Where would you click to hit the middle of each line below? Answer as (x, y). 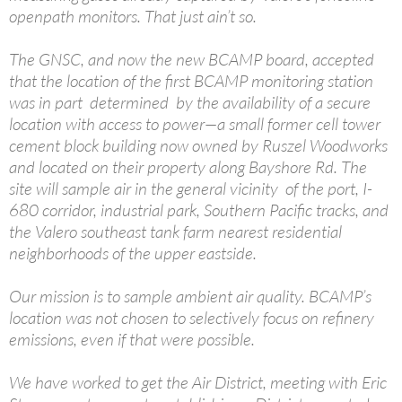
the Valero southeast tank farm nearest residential (175, 231)
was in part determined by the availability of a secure (190, 102)
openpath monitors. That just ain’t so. (133, 16)
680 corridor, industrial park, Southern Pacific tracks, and (199, 210)
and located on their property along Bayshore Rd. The (188, 166)
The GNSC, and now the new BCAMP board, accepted (192, 59)
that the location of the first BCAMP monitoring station (191, 80)
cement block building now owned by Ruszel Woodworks (198, 145)
